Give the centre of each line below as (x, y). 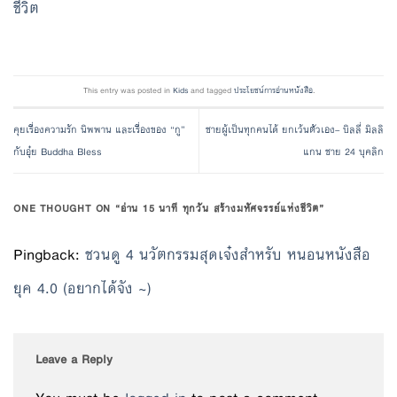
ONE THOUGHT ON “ (67, 208)
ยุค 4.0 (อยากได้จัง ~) (82, 288)
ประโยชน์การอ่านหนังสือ (273, 90)
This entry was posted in (128, 90)
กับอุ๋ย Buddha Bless (58, 151)
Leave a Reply (76, 360)
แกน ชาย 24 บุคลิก (343, 151)
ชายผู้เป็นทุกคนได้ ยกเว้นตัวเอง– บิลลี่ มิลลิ (295, 129)
